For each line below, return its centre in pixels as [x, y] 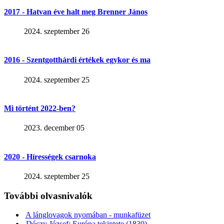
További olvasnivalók [48, 195]
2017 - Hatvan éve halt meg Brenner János [76, 11]
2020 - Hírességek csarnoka [50, 156]
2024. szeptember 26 [57, 31]
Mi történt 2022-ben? [40, 108]
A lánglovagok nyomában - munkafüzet [88, 215]
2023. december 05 [54, 128]
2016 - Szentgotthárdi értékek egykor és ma [77, 60]
